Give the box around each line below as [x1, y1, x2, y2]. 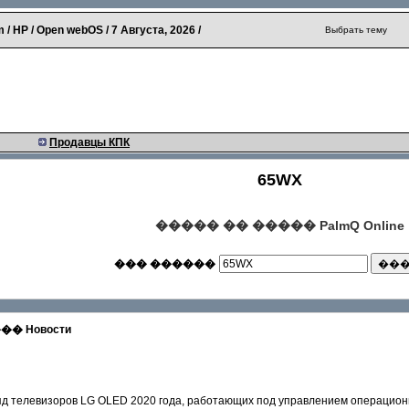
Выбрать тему [325, 25, 387, 35]
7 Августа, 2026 [111, 24, 198, 37]
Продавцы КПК [49, 136, 130, 149]
